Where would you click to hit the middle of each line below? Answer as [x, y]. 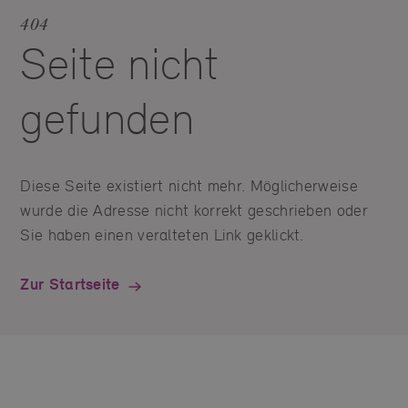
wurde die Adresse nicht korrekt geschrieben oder [194, 210]
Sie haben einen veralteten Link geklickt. [162, 235]
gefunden [107, 119]
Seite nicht [120, 64]
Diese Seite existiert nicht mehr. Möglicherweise [189, 186]
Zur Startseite [70, 285]
